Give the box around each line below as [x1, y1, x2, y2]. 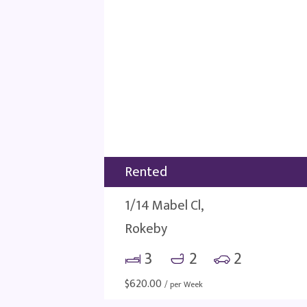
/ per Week [164, 278, 203, 291]
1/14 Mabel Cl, [125, 194, 204, 217]
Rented [125, 160, 167, 184]
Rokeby [125, 217, 167, 241]
